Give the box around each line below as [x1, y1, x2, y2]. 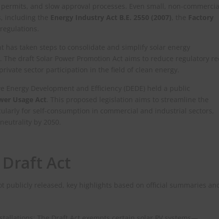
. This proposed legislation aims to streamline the [46, 95, 209, 105]
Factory [188, 13, 214, 22]
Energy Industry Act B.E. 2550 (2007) [50, 13, 172, 22]
